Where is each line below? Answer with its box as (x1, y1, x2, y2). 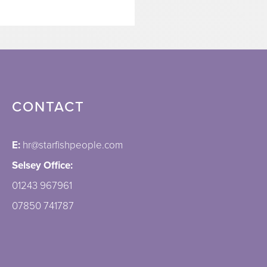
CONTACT (11, 98, 85, 116)
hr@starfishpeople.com (22, 138, 123, 151)
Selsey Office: (11, 159, 73, 172)
